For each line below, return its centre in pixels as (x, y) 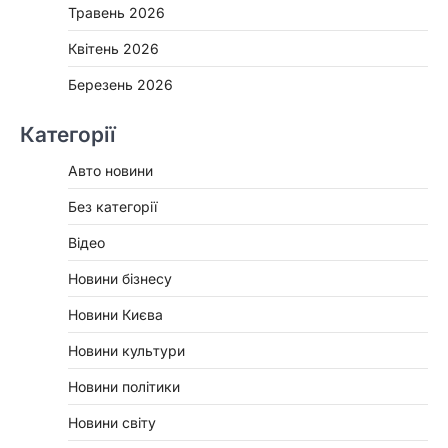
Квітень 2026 (113, 48)
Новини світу (112, 422)
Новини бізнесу (120, 278)
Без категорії (112, 206)
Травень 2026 (116, 12)
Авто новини (110, 170)
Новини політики (124, 386)
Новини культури (126, 350)
